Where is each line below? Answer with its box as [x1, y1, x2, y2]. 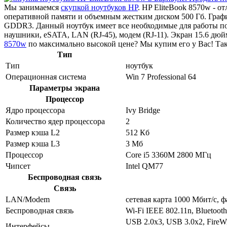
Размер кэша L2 [6, 128, 60, 137]
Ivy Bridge [126, 105, 160, 115]
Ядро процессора [6, 105, 65, 115]
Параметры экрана [29, 83, 100, 92]
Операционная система [6, 72, 86, 81]
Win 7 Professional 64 [126, 72, 196, 81]
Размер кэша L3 [6, 139, 60, 148]
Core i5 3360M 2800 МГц [126, 150, 211, 159]
